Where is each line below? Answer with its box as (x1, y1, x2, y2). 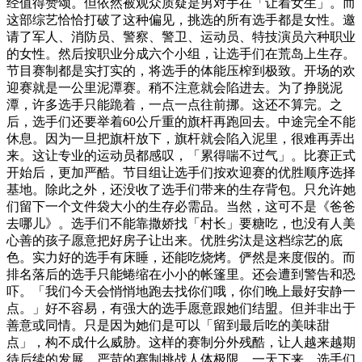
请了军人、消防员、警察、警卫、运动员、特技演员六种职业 (6, 29, 356, 44)
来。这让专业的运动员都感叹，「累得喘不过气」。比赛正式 (6, 148, 356, 162)
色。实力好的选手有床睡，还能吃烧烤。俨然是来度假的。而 (6, 250, 356, 264)
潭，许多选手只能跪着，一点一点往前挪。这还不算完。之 (6, 97, 343, 112)
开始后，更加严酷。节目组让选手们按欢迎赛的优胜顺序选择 (6, 165, 356, 179)
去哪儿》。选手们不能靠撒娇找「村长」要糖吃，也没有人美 (6, 216, 356, 230)
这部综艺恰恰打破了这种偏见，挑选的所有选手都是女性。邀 (6, 12, 356, 27)
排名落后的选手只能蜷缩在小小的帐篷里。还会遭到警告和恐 (6, 267, 356, 281)
